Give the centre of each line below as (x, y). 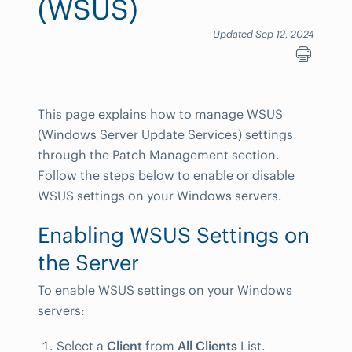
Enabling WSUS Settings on (174, 235)
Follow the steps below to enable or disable (166, 175)
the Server (88, 262)
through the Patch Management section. (159, 155)
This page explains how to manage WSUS (160, 114)
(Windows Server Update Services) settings (165, 134)
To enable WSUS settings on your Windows (165, 290)
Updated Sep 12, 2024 (264, 34)
